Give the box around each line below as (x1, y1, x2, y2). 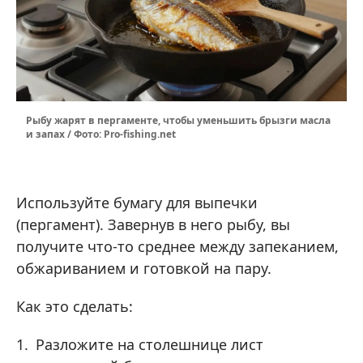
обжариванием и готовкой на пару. (16, 258, 271, 279)
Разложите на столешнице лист (36, 335, 263, 355)
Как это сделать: (16, 297, 133, 317)
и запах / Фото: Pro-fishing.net (26, 127, 176, 142)
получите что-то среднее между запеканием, (16, 237, 339, 257)
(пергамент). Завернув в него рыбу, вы (16, 215, 290, 235)
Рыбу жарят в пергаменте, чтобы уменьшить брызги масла (26, 113, 331, 128)
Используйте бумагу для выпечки (16, 193, 258, 213)
